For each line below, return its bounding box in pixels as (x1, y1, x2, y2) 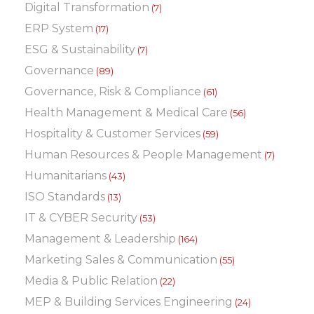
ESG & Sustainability (25, 43, 135, 56)
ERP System (25, 22, 93, 35)
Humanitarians (25, 169, 107, 182)
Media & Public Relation (25, 274, 158, 287)
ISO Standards (25, 190, 105, 203)
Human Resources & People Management (25, 148, 262, 161)
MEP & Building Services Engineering (25, 295, 233, 308)
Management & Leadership (25, 232, 176, 245)
